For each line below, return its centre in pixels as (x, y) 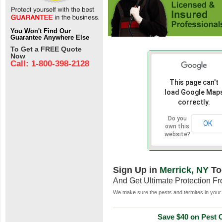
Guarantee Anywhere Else (50, 37)
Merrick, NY (184, 170)
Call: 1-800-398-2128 (50, 64)
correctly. (194, 102)
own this (177, 126)
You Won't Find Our (41, 31)
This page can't (194, 82)
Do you (177, 118)
